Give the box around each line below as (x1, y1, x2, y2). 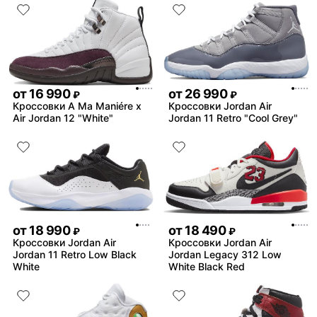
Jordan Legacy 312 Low (168, 248, 282, 261)
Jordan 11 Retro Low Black (13, 248, 137, 261)
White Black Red (168, 260, 245, 273)
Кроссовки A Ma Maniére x (13, 99, 142, 112)
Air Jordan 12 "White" (13, 111, 113, 124)
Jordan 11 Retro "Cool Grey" (168, 111, 298, 124)
